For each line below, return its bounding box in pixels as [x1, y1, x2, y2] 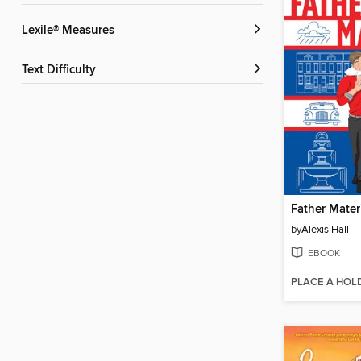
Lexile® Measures [28, 23, 114, 39]
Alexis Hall [301, 222, 349, 236]
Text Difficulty [27, 63, 96, 78]
